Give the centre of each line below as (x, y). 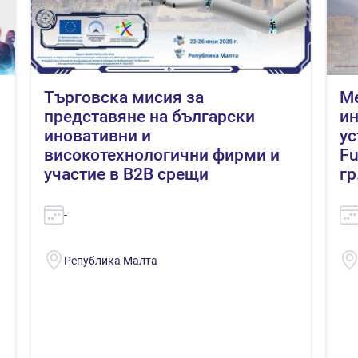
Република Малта (111, 260)
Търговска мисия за (124, 97)
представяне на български (149, 116)
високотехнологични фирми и (162, 155)
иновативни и (97, 135)
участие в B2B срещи (126, 174)
